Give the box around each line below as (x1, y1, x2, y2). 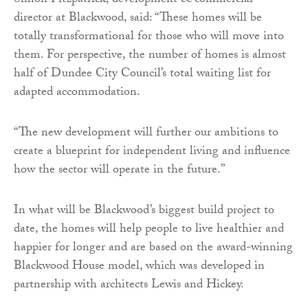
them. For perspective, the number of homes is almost (14, 45, 286, 67)
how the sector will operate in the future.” (14, 160, 225, 182)
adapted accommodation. (14, 82, 140, 104)
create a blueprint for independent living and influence (14, 142, 290, 164)
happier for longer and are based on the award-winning (14, 238, 293, 260)
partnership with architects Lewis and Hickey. (14, 275, 244, 297)
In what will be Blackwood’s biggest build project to (14, 201, 274, 223)
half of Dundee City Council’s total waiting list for (14, 64, 271, 86)
